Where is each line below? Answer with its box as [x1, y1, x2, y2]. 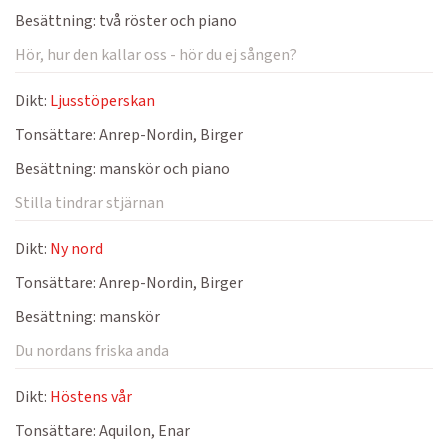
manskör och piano [96, 158, 230, 180]
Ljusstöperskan [50, 90, 155, 112]
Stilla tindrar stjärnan [15, 192, 164, 214]
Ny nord [50, 238, 103, 260]
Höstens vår [50, 386, 132, 408]
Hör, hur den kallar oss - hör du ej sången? [15, 44, 297, 66]
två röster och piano [96, 10, 237, 32]
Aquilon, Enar [96, 420, 190, 442]
